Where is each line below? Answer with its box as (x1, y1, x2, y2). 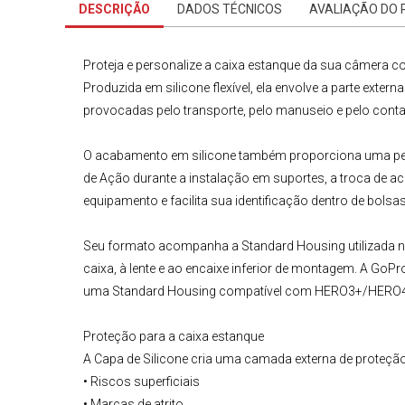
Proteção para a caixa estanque (83, 329, 264, 344)
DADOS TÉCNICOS (177, 2, 282, 17)
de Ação (83, 171, 130, 186)
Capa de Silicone (94, 352, 188, 367)
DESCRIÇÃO (79, 2, 150, 17)
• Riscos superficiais (83, 374, 200, 390)
